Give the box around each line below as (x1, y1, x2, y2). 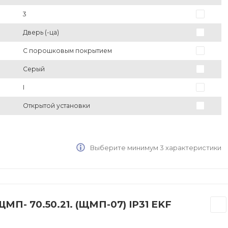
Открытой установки (22, 102, 90, 110)
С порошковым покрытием (22, 47, 112, 55)
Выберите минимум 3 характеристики (89, 144, 222, 152)
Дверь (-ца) (22, 28, 59, 37)
